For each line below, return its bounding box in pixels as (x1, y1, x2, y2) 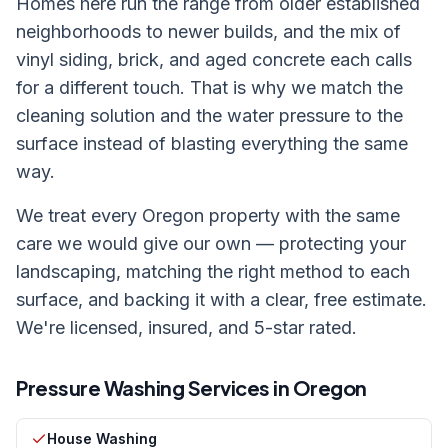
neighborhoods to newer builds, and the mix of (16, 21, 401, 42)
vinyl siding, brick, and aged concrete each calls (16, 49, 412, 70)
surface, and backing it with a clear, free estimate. (16, 289, 427, 310)
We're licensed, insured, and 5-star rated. (16, 317, 357, 338)
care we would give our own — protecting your (16, 233, 406, 254)
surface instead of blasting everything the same (16, 133, 408, 154)
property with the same (204, 205, 400, 226)
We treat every (16, 205, 142, 226)
